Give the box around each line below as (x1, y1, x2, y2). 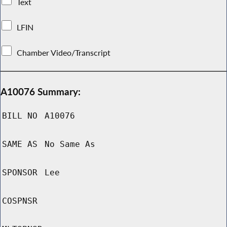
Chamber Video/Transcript (15, 47, 113, 58)
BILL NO (2, 111, 37, 121)
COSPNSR (2, 196, 37, 206)
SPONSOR (2, 168, 37, 178)
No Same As (45, 139, 95, 149)
